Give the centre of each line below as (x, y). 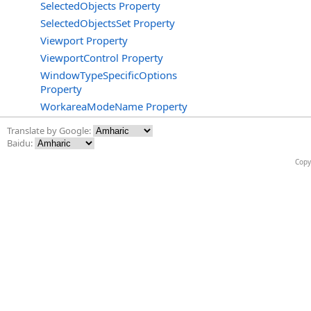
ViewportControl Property (102, 58)
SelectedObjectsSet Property (108, 23)
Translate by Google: (50, 131)
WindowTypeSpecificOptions (109, 75)
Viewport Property (84, 40)
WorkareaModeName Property (114, 106)
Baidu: (21, 143)
